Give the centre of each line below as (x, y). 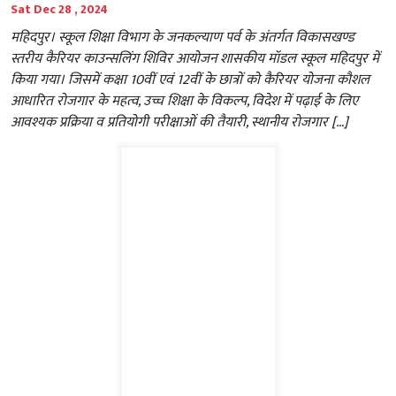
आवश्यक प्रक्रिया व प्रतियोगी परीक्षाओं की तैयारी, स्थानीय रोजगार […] (179, 123)
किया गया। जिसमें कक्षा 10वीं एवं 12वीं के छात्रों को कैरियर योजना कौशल (190, 80)
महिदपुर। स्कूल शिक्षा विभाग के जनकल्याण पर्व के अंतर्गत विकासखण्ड (183, 38)
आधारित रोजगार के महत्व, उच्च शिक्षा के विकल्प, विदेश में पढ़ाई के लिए (184, 102)
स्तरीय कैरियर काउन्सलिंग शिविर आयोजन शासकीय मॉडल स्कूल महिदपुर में (195, 59)
